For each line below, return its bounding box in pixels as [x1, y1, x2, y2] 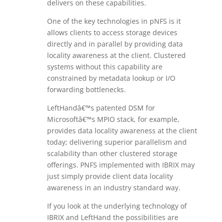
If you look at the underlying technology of [47, 201, 187, 211]
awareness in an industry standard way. [47, 183, 180, 192]
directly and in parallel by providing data [47, 39, 183, 49]
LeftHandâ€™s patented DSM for [47, 103, 155, 112]
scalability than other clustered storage [47, 149, 177, 158]
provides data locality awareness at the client [47, 126, 197, 135]
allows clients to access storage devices [47, 28, 177, 37]
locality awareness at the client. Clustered [47, 51, 186, 60]
